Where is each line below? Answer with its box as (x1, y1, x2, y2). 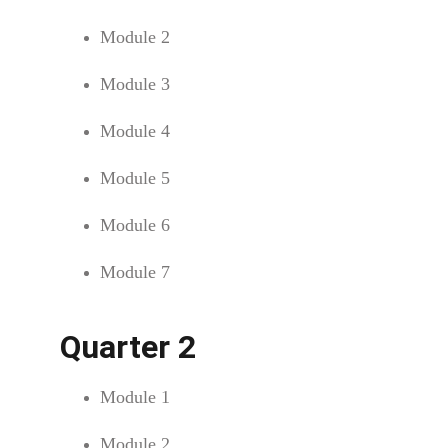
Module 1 (100, 387, 170, 407)
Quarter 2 (60, 328, 196, 366)
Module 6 (100, 215, 170, 235)
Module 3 (100, 74, 170, 94)
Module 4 (100, 121, 170, 141)
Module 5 (100, 168, 170, 188)
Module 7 (100, 262, 170, 282)
